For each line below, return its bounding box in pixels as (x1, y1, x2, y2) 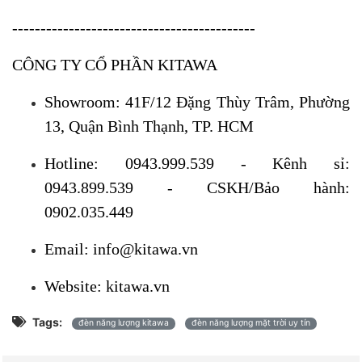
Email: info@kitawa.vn (44, 239, 198, 258)
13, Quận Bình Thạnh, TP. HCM (44, 116, 254, 135)
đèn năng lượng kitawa (78, 318, 169, 329)
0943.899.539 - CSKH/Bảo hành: (44, 178, 350, 196)
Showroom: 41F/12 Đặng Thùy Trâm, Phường (44, 92, 350, 111)
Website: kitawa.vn (44, 276, 170, 295)
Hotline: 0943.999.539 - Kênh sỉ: (44, 154, 350, 172)
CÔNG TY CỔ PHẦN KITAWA (12, 55, 217, 74)
